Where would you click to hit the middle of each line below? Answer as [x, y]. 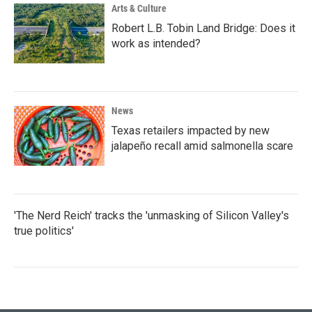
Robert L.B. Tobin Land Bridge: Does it [203, 28]
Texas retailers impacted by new [190, 131]
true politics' [44, 231]
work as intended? [156, 44]
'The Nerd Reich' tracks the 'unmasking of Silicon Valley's [151, 216]
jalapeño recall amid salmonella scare [202, 146]
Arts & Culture [139, 8]
